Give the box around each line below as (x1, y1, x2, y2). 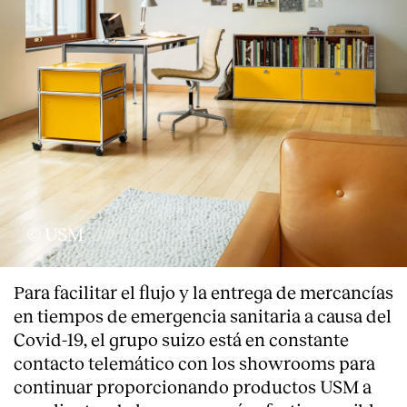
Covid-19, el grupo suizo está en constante (14, 327, 349, 350)
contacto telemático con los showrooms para (14, 351, 375, 373)
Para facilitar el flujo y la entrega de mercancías (14, 280, 393, 303)
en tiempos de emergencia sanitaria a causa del (14, 303, 392, 326)
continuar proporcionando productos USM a (14, 374, 372, 397)
